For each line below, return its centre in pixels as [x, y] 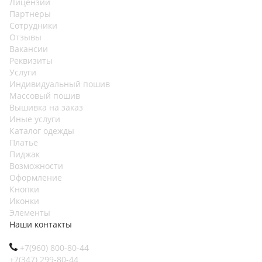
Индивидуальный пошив [60, 84]
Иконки [24, 201]
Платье [24, 142]
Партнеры [30, 14]
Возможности [36, 166]
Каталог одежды [42, 131]
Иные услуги [35, 119]
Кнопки [24, 189]
